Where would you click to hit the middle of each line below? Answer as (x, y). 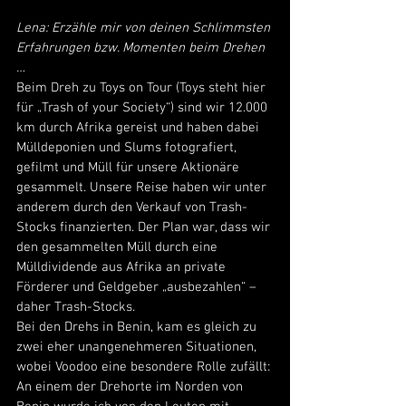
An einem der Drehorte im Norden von (131, 387)
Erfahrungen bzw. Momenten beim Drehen (142, 48)
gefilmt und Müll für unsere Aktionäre (130, 167)
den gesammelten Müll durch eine (119, 247)
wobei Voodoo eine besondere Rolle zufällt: (145, 367)
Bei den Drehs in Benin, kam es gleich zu (138, 327)
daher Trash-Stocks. (76, 307)
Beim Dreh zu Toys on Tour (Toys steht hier (143, 87)
